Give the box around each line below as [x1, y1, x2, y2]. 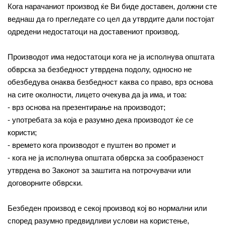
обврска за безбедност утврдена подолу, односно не [8, 65, 192, 74]
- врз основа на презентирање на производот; [8, 103, 165, 111]
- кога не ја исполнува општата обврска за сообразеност [8, 153, 204, 162]
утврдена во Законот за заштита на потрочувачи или [8, 166, 191, 175]
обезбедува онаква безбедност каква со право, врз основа [8, 78, 213, 86]
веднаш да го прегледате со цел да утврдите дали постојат [8, 15, 214, 23]
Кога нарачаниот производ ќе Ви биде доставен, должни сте [8, 2, 217, 11]
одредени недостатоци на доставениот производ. [8, 27, 180, 36]
